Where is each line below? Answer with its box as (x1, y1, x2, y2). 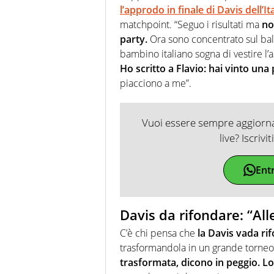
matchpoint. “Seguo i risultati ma (120, 17, 262, 31)
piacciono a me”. (120, 76, 191, 90)
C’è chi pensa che (120, 226, 195, 240)
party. (120, 32, 147, 46)
